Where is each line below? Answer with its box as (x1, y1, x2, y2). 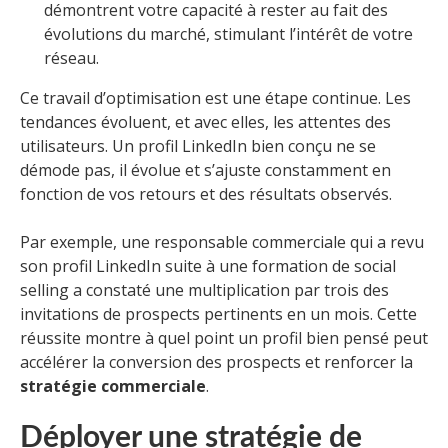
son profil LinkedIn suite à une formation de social (20, 255, 396, 278)
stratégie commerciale (20, 375, 206, 398)
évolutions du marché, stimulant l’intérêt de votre (44, 23, 413, 46)
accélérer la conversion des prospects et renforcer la (20, 351, 413, 374)
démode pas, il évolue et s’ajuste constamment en (20, 159, 391, 182)
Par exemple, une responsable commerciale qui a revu (20, 231, 424, 254)
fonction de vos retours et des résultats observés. (20, 183, 392, 206)
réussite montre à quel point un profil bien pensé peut (20, 327, 428, 350)
